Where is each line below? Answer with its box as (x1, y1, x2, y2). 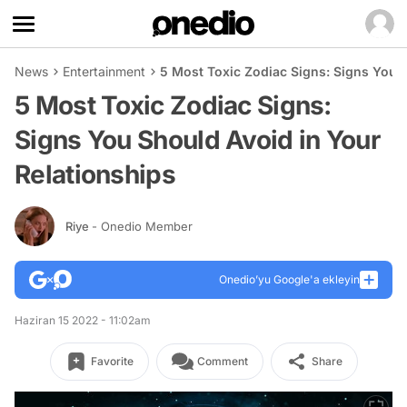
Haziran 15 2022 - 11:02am (15, 313, 151, 327)
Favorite (90, 354, 134, 368)
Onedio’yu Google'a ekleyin (219, 273, 360, 286)
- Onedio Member (92, 218, 193, 233)
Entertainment (63, 64, 145, 79)
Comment (196, 354, 248, 368)
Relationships (15, 159, 175, 190)
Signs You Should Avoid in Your (15, 124, 380, 155)
